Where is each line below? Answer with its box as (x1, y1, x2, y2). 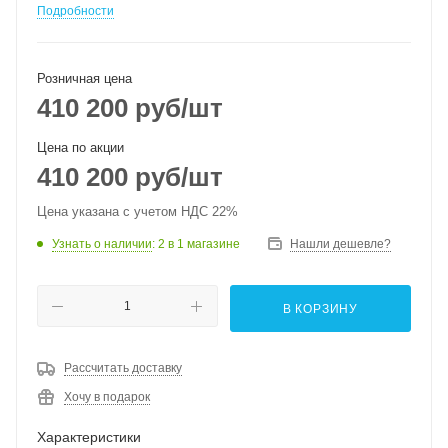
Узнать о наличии (52, 236, 152, 251)
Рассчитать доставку (64, 361, 182, 375)
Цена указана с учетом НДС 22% (37, 204, 238, 219)
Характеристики (37, 429, 141, 445)
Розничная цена (37, 71, 132, 86)
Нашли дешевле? (290, 237, 391, 251)
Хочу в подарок (64, 390, 150, 404)
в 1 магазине (168, 236, 240, 251)
